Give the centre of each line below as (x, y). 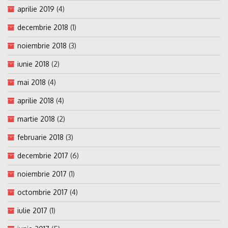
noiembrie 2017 (42, 174)
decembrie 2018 (43, 27)
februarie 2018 (40, 137)
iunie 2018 (33, 64)
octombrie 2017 (42, 192)
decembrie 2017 (43, 155)
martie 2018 (36, 119)
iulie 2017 (32, 210)
